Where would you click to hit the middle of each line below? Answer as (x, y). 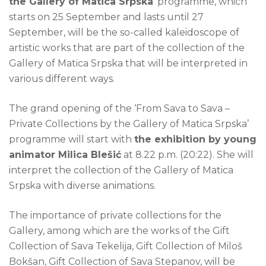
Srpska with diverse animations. (82, 186)
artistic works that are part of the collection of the (127, 48)
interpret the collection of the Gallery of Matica (121, 170)
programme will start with (72, 140)
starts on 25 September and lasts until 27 (106, 17)
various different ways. (62, 79)
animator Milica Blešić (65, 155)
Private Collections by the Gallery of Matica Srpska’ (129, 124)
